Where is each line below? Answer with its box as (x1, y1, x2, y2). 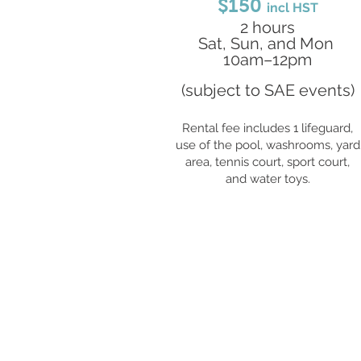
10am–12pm (223, 50, 312, 69)
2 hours (240, 18, 295, 37)
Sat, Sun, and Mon (197, 34, 338, 53)
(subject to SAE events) (180, 81, 355, 100)
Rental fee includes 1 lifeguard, (182, 121, 353, 135)
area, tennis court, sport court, (185, 155, 350, 169)
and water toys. (225, 172, 310, 186)
